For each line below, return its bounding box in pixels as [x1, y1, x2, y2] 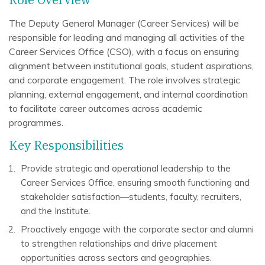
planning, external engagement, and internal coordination [9, 88, 248, 100]
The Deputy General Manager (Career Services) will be [9, 17, 239, 29]
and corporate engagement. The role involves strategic [9, 74, 240, 86]
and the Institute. [21, 205, 91, 216]
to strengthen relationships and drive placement [21, 238, 217, 249]
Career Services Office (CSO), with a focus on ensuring [9, 46, 239, 57]
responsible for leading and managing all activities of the [9, 31, 245, 43]
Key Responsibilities [9, 137, 124, 153]
